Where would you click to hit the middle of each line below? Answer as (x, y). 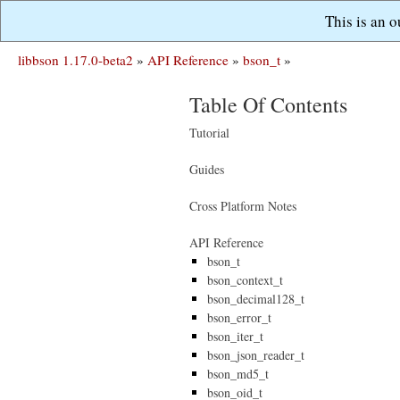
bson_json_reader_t (256, 355)
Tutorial (209, 133)
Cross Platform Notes (243, 206)
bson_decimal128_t (256, 299)
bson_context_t (245, 280)
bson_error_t (239, 317)
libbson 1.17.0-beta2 (75, 60)
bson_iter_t (235, 336)
